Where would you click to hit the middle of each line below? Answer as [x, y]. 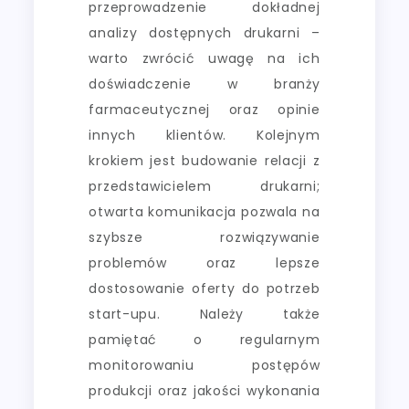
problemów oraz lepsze [204, 262]
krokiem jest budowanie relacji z [204, 160]
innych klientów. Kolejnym [204, 135]
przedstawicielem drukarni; [204, 186]
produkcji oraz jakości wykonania [204, 390]
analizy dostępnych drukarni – [204, 32]
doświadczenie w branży [204, 84]
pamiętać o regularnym [204, 339]
